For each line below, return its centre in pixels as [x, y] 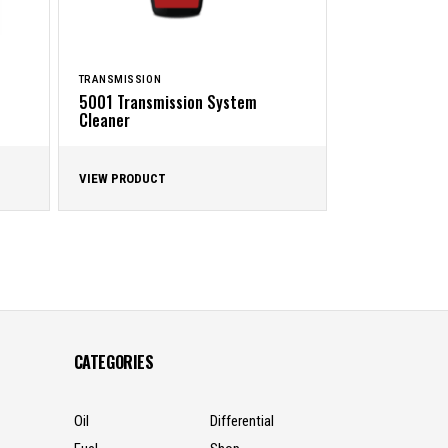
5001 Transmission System [167, 102]
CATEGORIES [113, 362]
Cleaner [104, 120]
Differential [241, 421]
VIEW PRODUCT [122, 178]
